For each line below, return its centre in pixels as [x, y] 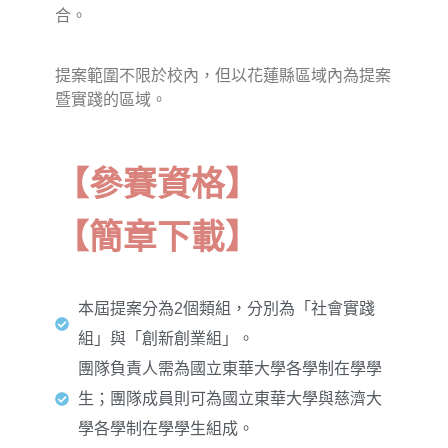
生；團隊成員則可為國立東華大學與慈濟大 [229, 399]
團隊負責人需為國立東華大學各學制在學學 [229, 369]
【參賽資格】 [157, 185]
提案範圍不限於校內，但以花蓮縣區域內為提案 [223, 76]
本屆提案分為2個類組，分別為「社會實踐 [226, 309]
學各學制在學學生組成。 [165, 429]
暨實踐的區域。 [111, 100]
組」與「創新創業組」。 [165, 339]
